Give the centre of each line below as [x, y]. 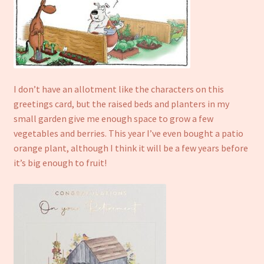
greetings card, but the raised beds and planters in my [121, 104]
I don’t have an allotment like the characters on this [118, 89]
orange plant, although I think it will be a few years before [131, 148]
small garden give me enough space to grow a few [113, 118]
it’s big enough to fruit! [60, 163]
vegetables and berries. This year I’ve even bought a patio [128, 133]
